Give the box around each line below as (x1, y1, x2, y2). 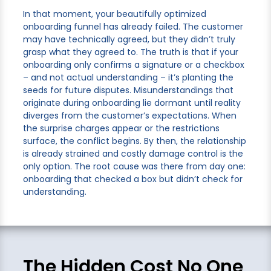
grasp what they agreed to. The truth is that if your (22, 46, 238, 59)
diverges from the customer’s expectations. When (22, 109, 237, 122)
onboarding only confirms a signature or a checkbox (22, 59, 244, 71)
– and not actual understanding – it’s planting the (22, 71, 233, 84)
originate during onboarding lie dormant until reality (22, 97, 241, 109)
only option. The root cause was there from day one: (22, 160, 246, 173)
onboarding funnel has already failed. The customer (22, 21, 243, 33)
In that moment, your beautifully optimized (22, 8, 206, 21)
